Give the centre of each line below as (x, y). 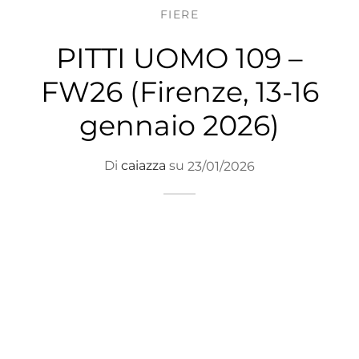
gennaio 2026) (179, 125)
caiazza (143, 166)
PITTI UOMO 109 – (179, 58)
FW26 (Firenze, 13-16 (179, 91)
